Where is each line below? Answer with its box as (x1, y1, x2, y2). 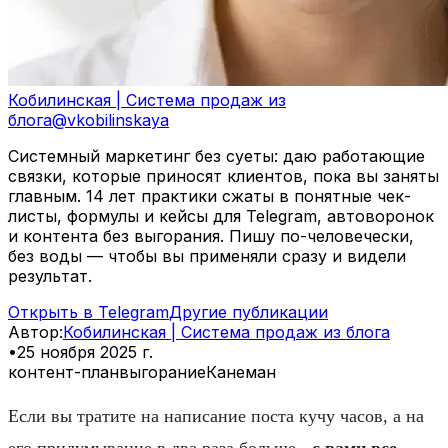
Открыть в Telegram (8, 301, 169, 322)
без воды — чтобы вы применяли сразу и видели (8, 245, 406, 266)
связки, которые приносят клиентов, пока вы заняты (8, 165, 439, 186)
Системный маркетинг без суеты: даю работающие (8, 145, 425, 166)
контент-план (8, 361, 119, 382)
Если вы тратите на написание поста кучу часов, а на (8, 405, 424, 426)
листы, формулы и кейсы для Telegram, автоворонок (8, 205, 434, 226)
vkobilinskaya (67, 109, 169, 130)
